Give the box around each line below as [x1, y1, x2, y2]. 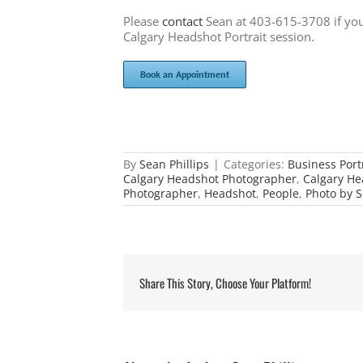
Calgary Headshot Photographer [123, 171, 297, 186]
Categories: [224, 156, 288, 172]
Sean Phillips [139, 156, 209, 172]
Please [123, 13, 162, 29]
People [263, 186, 299, 201]
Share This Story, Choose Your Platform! [139, 273, 311, 292]
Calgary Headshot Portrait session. [123, 28, 314, 45]
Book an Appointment [140, 68, 229, 80]
